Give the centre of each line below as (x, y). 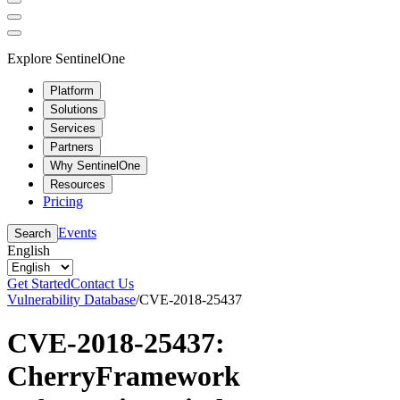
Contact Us (102, 283)
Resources (78, 184)
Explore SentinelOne (66, 58)
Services (73, 128)
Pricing (63, 201)
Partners (72, 146)
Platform (72, 90)
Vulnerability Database (71, 299)
